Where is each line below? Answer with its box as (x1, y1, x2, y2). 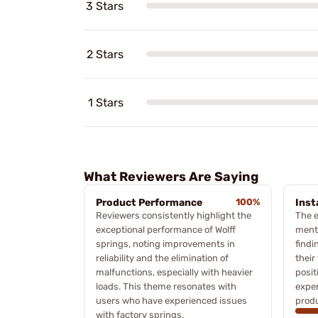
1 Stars (88, 95, 124, 109)
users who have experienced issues (96, 295, 247, 306)
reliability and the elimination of (96, 252, 229, 263)
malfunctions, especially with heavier (96, 266, 253, 278)
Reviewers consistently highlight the (96, 209, 251, 221)
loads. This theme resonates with (96, 280, 236, 292)
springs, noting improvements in (96, 238, 235, 249)
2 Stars (87, 47, 124, 61)
